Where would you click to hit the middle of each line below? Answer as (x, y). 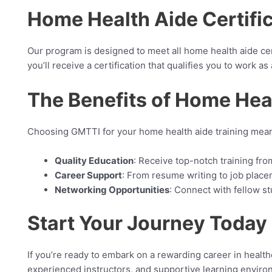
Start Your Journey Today (147, 223)
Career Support (88, 175)
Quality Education (94, 160)
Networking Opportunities (112, 189)
